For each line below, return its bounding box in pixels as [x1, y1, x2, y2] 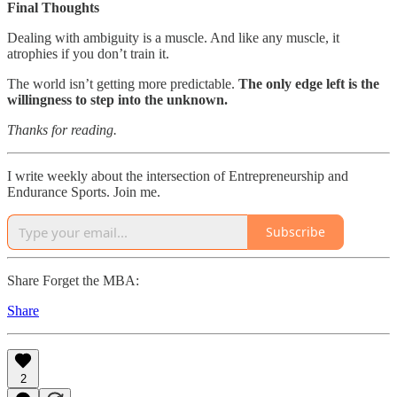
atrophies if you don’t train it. [7, 45, 169, 61]
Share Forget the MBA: [7, 272, 139, 288]
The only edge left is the [238, 75, 379, 91]
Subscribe [266, 223, 325, 241]
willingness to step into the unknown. [7, 91, 228, 107]
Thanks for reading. [7, 121, 117, 137]
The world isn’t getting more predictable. [7, 75, 238, 91]
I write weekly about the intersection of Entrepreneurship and [7, 167, 348, 183]
